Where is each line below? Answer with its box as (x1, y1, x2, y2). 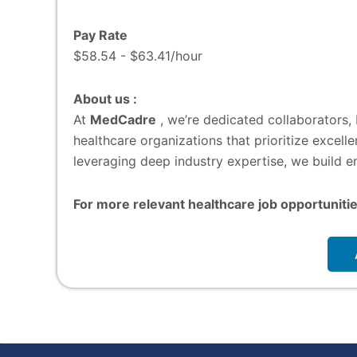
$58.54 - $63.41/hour (73, 48, 202, 64)
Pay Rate (73, 27, 127, 43)
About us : (73, 91, 137, 107)
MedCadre (90, 112, 156, 127)
